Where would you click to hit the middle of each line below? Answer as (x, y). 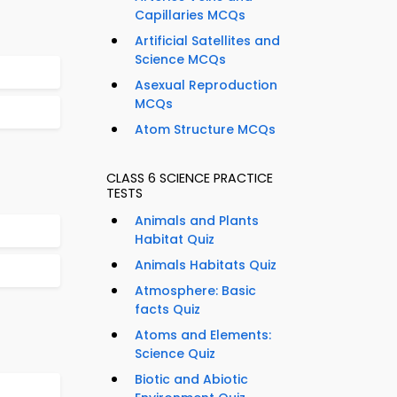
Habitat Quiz (175, 240)
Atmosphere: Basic (195, 291)
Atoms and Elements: (203, 335)
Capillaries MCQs (190, 16)
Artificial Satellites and (207, 41)
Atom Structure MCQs (205, 130)
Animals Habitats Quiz (206, 265)
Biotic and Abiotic (191, 380)
